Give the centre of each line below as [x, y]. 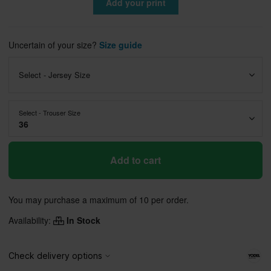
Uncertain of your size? [54, 45]
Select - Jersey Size [54, 75]
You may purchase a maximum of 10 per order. [99, 200]
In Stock [82, 220]
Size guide [121, 45]
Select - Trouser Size [50, 113]
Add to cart [135, 160]
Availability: [31, 220]
